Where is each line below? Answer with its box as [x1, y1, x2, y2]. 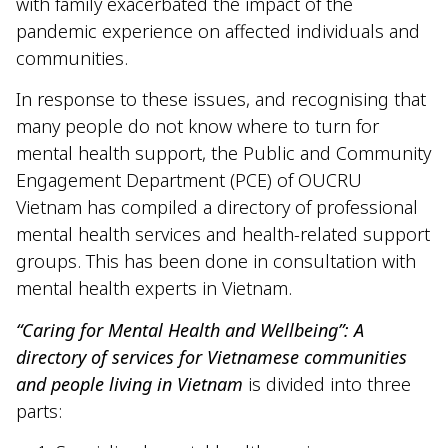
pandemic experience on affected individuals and [16, 18, 420, 43]
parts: [16, 398, 62, 423]
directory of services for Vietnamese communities [16, 344, 407, 369]
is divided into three [248, 371, 411, 396]
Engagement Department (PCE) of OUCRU [16, 168, 362, 193]
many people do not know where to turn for [16, 114, 379, 139]
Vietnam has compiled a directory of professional [16, 195, 418, 220]
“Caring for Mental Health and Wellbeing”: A [16, 317, 364, 342]
